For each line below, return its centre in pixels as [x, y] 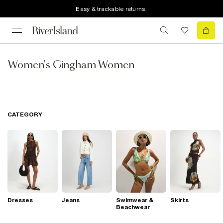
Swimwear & [135, 200]
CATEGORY [25, 114]
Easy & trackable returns [111, 9]
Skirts [179, 200]
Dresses [20, 200]
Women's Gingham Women [71, 65]
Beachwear [133, 207]
